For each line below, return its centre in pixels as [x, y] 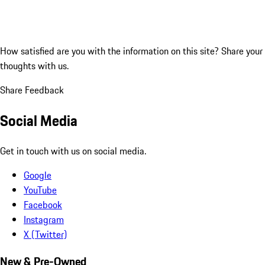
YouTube [40, 190]
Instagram [44, 220]
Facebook [43, 205]
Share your [242, 51]
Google [38, 175]
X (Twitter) [45, 235]
